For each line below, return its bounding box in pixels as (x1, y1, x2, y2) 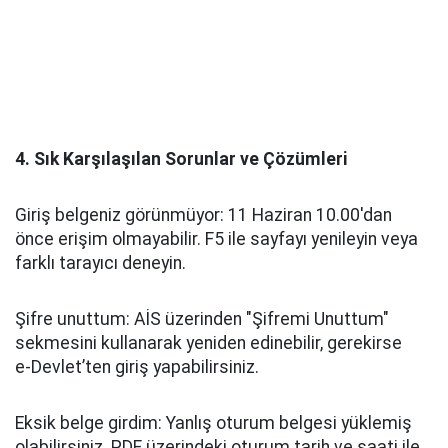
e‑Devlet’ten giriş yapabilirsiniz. (15, 357, 259, 377)
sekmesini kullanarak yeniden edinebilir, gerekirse (15, 333, 402, 353)
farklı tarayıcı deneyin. (15, 253, 186, 273)
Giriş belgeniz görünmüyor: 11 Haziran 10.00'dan (15, 205, 392, 225)
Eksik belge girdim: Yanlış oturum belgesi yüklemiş (15, 413, 412, 433)
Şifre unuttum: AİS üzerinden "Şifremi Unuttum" (15, 309, 389, 329)
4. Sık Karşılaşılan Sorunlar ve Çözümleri (15, 149, 347, 169)
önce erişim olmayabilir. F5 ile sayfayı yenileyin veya (15, 229, 418, 249)
